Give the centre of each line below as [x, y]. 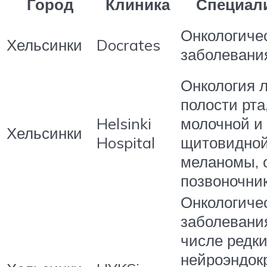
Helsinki [124, 124]
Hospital [126, 143]
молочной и [222, 124]
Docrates [128, 45]
